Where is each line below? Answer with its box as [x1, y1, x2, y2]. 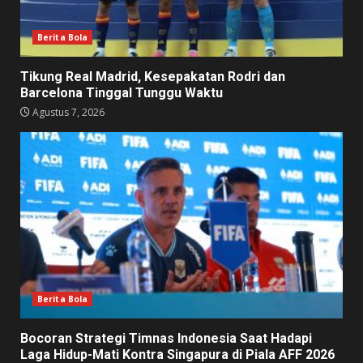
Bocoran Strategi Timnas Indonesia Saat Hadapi [20, 331, 312, 347]
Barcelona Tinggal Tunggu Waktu [20, 85, 223, 101]
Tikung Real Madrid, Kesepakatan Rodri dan [20, 69, 285, 85]
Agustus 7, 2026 [30, 105, 105, 120]
